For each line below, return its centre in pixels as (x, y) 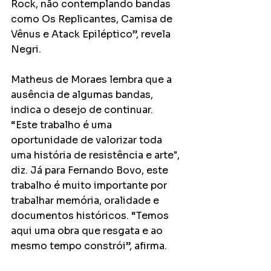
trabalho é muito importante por (90, 185)
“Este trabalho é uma (63, 125)
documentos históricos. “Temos (91, 215)
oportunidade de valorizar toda (88, 140)
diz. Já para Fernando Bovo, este (91, 170)
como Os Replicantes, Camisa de (93, 19)
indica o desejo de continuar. (83, 109)
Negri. (26, 49)
